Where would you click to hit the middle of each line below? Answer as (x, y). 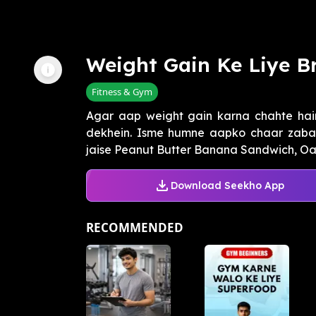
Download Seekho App (227, 185)
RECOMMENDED (135, 228)
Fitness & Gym (122, 92)
